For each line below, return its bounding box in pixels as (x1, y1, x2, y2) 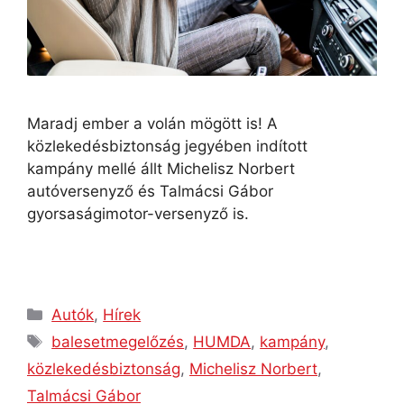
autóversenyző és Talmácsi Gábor (27, 181, 273, 200)
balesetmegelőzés (51, 333, 185, 352)
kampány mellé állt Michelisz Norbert (27, 159, 295, 178)
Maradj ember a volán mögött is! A (27, 114, 278, 133)
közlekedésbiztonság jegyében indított (27, 136, 308, 155)
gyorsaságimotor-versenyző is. (27, 204, 249, 223)
